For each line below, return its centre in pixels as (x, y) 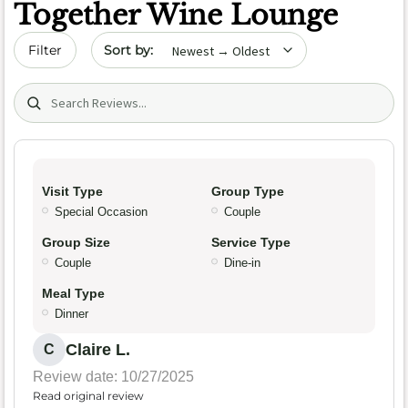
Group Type (248, 192)
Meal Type (73, 294)
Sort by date (135, 41)
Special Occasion (101, 212)
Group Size (76, 243)
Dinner (71, 314)
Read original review (88, 396)
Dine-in (242, 263)
